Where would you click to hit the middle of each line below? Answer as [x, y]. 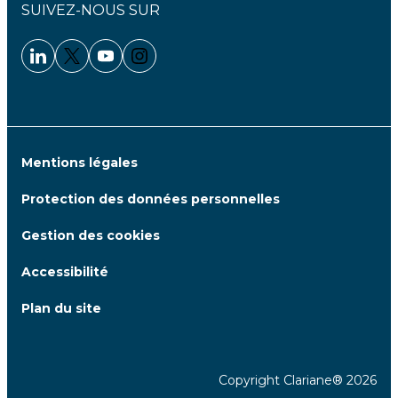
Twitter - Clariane [140, 66]
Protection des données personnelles [151, 199]
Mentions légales [80, 163]
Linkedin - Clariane [112, 66]
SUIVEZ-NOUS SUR [91, 11]
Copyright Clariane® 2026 [298, 381]
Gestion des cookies [91, 236]
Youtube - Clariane [179, 66]
